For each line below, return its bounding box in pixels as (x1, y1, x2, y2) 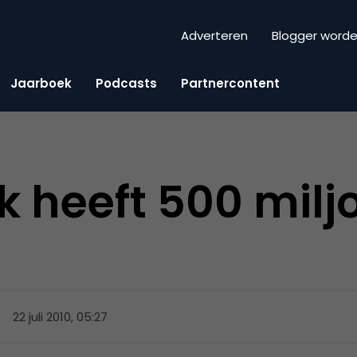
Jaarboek (10, 74, 72, 92)
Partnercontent (181, 74, 280, 92)
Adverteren (181, 27, 248, 45)
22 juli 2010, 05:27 (13, 308, 108, 325)
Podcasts (96, 74, 157, 92)
